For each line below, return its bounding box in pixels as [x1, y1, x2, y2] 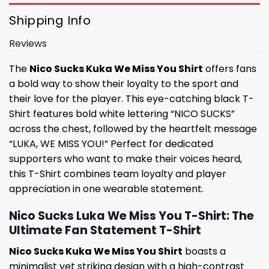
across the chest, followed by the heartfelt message [9, 122, 257, 136]
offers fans [203, 62, 256, 76]
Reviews [9, 37, 47, 51]
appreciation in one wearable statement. [9, 182, 204, 196]
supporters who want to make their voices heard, [9, 152, 242, 166]
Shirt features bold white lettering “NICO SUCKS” [9, 107, 235, 121]
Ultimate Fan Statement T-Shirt [9, 222, 201, 239]
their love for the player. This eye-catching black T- [9, 92, 254, 106]
